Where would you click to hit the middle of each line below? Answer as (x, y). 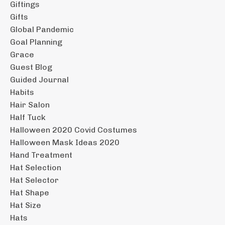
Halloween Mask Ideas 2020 (65, 142)
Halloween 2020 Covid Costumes (74, 130)
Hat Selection (36, 167)
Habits (22, 92)
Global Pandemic (42, 29)
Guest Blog (31, 67)
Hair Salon (30, 104)
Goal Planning (36, 42)
